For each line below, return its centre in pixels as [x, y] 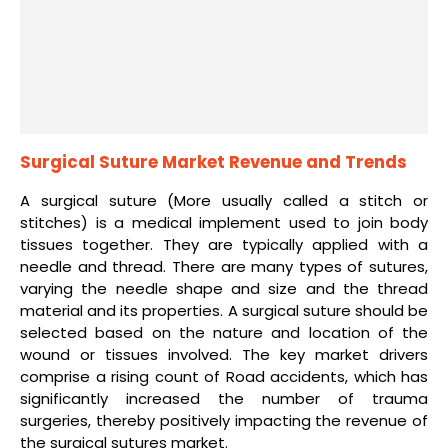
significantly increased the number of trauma [224, 398]
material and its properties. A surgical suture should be [224, 310]
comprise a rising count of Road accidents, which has [224, 376]
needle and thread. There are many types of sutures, [224, 266]
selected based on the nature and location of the [224, 332]
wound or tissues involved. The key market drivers [224, 354]
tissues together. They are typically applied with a [224, 244]
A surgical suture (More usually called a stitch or [224, 200]
